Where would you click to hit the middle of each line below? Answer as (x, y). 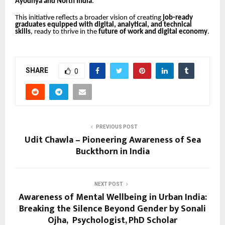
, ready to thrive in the (65, 32)
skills (23, 32)
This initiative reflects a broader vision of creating (89, 18)
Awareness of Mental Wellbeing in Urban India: (113, 198)
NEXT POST (108, 184)
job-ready (178, 18)
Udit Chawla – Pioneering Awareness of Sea (113, 140)
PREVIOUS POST (117, 127)
